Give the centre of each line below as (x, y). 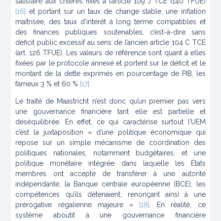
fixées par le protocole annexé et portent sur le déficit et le (110, 63)
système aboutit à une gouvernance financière (110, 215)
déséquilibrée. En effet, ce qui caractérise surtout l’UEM (110, 122)
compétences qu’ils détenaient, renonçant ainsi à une (110, 195)
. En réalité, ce (178, 205)
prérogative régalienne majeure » (77, 205)
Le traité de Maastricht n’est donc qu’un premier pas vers (110, 101)
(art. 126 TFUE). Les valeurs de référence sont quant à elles (110, 53)
